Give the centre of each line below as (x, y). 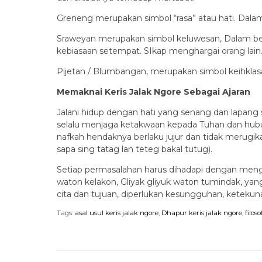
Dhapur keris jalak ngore (202, 213)
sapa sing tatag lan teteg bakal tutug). (135, 149)
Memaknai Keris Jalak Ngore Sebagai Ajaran (154, 92)
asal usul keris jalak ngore (117, 213)
